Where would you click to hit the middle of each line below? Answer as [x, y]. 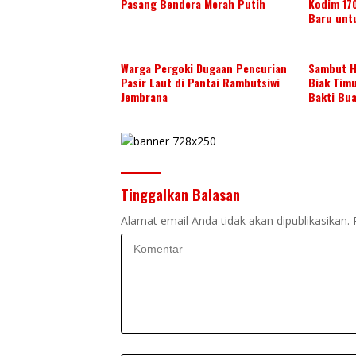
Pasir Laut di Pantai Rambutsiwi [200, 82]
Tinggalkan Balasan [180, 194]
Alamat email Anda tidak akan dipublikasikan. [235, 220]
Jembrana [144, 96]
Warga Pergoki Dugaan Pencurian [204, 68]
